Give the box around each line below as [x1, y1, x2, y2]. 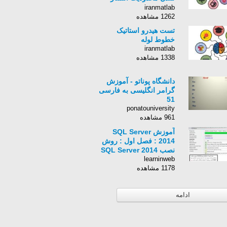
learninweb [144, 155, 175, 163]
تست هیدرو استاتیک [117, 26, 175, 34]
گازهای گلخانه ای [124, 3, 175, 11]
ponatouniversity [127, 104, 175, 112]
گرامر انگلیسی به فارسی [99, 86, 175, 94]
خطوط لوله [141, 35, 175, 44]
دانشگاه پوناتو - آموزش [106, 77, 175, 85]
